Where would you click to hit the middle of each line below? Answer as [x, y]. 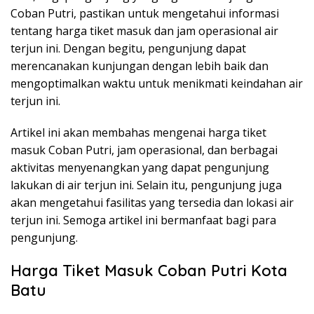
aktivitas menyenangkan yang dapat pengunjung [140, 167]
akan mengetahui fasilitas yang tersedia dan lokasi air [152, 202]
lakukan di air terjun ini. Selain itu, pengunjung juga [146, 185]
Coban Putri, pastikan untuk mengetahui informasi [145, 13]
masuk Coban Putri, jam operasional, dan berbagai [144, 150]
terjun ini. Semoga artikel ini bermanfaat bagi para [143, 220]
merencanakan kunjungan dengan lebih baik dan [139, 66]
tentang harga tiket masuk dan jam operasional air [144, 30]
